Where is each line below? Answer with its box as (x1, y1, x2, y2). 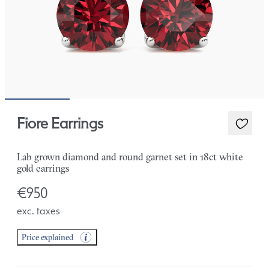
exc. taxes (17, 205, 60, 217)
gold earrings (17, 162, 69, 175)
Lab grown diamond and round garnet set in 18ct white (17, 151, 243, 163)
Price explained (22, 232, 73, 243)
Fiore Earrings (17, 115, 103, 132)
